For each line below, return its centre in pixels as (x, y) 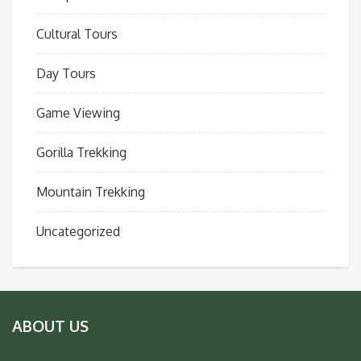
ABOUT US (50, 326)
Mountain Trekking (91, 191)
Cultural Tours (77, 33)
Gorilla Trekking (81, 152)
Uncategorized (78, 231)
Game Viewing (78, 112)
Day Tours (66, 73)
